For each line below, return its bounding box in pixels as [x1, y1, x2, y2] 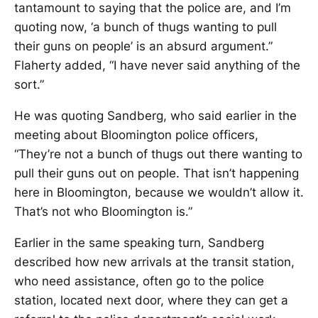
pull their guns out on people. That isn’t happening [14, 166, 299, 181]
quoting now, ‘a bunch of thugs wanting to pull [14, 20, 277, 35]
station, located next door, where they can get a [14, 293, 288, 308]
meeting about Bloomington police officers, [14, 128, 258, 143]
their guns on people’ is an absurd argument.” [14, 39, 273, 54]
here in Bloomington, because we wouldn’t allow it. [14, 185, 304, 200]
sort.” [14, 77, 44, 92]
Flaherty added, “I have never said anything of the [14, 58, 300, 73]
